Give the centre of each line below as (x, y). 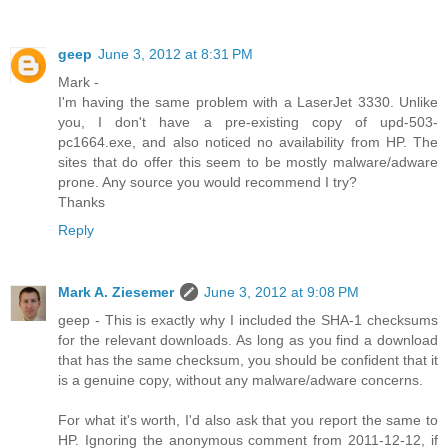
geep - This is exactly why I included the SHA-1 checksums (248, 320)
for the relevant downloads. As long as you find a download (248, 340)
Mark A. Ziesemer (116, 292)
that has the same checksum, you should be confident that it (248, 360)
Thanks (81, 202)
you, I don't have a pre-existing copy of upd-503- (248, 122)
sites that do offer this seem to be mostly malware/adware (248, 162)
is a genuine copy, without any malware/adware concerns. (240, 380)
